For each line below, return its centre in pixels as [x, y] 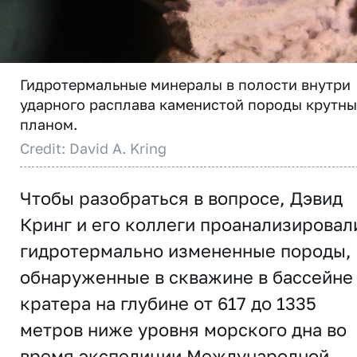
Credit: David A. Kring [93, 148]
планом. [49, 124]
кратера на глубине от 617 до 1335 [168, 303]
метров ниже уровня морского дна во [183, 329]
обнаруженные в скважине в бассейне [186, 277]
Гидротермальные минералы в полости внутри [185, 84]
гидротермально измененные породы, [186, 250]
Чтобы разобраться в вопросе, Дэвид [181, 198]
